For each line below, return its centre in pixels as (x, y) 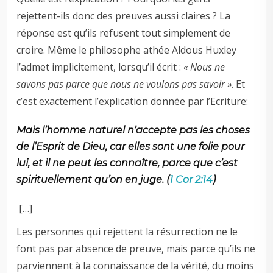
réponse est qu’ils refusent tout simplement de (124, 33)
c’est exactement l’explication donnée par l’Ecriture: (133, 101)
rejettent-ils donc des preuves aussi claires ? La (124, 16)
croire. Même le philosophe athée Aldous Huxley (127, 50)
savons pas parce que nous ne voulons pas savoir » (124, 84)
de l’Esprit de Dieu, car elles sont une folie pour (131, 147)
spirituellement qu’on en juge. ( (93, 180)
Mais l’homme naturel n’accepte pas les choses (133, 130)
